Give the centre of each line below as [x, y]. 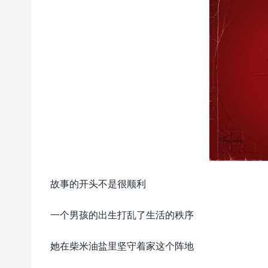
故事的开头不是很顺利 [98, 183]
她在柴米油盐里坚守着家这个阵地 [122, 246]
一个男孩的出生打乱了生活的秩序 [122, 214]
